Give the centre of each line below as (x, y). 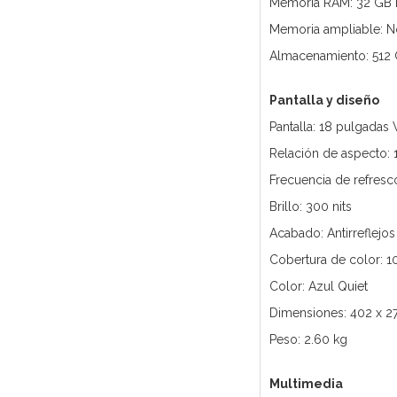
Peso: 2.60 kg (308, 340)
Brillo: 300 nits (310, 207)
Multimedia (306, 384)
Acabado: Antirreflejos (332, 234)
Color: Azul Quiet (318, 287)
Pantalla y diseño (324, 101)
